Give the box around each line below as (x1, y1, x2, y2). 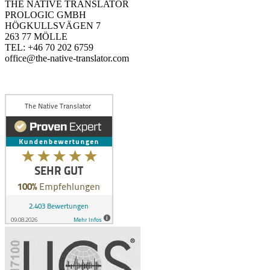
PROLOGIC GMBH (5, 9, 86, 20)
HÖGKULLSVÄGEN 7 (5, 20, 101, 31)
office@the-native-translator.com (5, 52, 129, 63)
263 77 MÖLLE (5, 31, 67, 42)
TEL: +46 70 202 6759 (5, 42, 93, 52)
